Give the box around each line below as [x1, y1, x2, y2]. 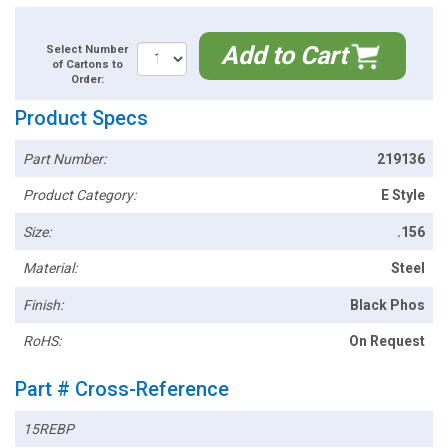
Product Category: [23, 187, 137, 204]
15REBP [23, 420, 75, 437]
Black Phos [349, 296, 425, 313]
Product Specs [15, 106, 148, 131]
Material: [23, 260, 78, 277]
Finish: [23, 296, 64, 313]
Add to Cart [221, 41, 347, 71]
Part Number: [23, 150, 107, 167]
